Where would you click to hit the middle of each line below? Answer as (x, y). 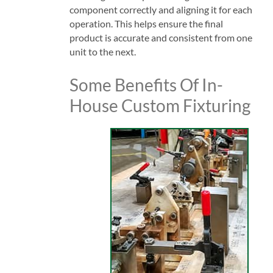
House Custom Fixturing (160, 105)
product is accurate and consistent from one (161, 37)
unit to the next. (102, 51)
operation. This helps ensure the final (146, 23)
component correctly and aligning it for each (161, 9)
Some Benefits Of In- (146, 84)
